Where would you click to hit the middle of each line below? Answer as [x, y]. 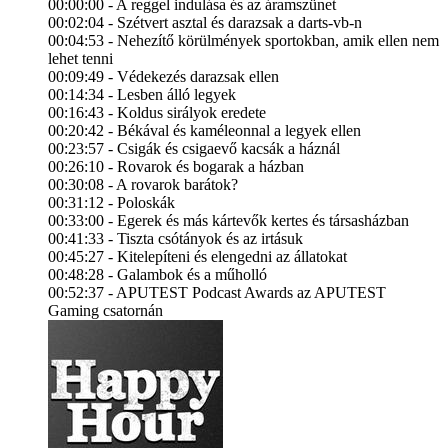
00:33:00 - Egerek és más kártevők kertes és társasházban [228, 221]
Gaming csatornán [105, 311]
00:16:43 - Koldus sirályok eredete [157, 113]
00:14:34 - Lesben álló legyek [142, 95]
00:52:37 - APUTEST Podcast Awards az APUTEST [217, 293]
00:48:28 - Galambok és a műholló [157, 275]
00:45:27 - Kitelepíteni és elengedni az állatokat [197, 257]
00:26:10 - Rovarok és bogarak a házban [176, 167]
